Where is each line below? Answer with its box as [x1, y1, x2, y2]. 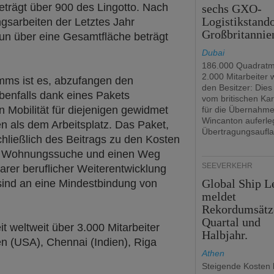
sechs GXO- [202, 2, 262, 15]
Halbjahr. [202, 228, 248, 242]
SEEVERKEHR [202, 161, 253, 170]
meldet [202, 190, 237, 203]
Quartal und [202, 215, 261, 229]
